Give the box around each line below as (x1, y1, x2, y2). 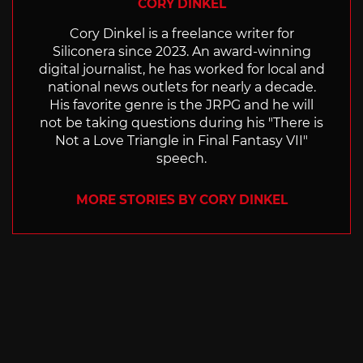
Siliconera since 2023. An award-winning (52, 44, 311, 60)
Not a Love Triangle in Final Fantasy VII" (55, 133, 308, 149)
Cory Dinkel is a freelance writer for (69, 26, 294, 42)
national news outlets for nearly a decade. (47, 79, 316, 96)
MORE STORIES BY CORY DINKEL (75, 192, 288, 208)
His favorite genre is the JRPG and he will (49, 97, 314, 113)
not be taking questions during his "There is (40, 115, 323, 131)
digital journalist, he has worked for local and (38, 62, 325, 78)
